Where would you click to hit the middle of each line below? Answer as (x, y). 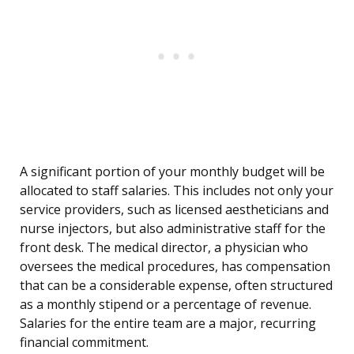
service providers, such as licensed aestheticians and (174, 210)
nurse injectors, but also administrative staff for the (173, 229)
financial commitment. (84, 343)
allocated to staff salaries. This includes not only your (177, 191)
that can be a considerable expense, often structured (176, 286)
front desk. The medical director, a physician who (164, 248)
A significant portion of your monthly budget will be (172, 172)
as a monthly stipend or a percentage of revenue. (166, 305)
